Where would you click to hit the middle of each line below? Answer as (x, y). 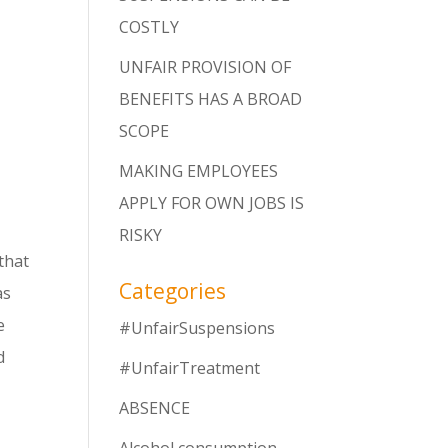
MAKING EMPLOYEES (199, 171)
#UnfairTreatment (190, 368)
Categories (173, 291)
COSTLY (149, 27)
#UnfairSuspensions (197, 328)
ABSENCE (155, 408)
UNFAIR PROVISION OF (205, 67)
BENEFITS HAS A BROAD (211, 99)
